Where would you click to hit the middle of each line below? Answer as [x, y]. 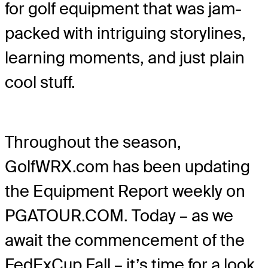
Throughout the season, [93, 142]
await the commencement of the [125, 240]
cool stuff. [40, 82]
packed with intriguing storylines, [125, 33]
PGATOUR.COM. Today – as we [119, 215]
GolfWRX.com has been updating [127, 166]
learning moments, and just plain [125, 57]
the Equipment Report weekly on [125, 191]
